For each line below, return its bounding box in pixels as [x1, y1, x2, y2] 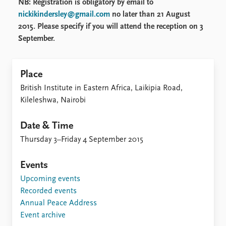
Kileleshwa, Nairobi [20, 96, 86, 105]
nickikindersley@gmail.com [18, 11, 110, 19]
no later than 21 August [112, 11, 190, 19]
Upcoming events [20, 175, 80, 184]
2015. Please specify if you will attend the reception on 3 [18, 23, 203, 31]
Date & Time [20, 121, 73, 132]
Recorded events [20, 187, 77, 196]
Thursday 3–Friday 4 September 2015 [20, 136, 143, 144]
